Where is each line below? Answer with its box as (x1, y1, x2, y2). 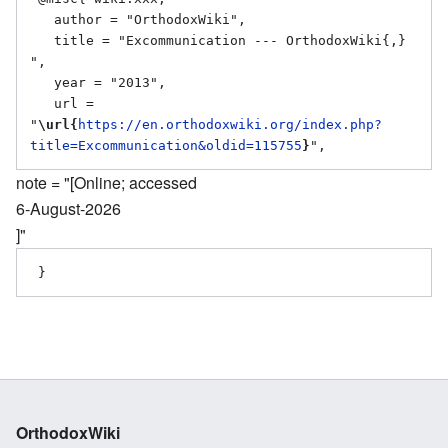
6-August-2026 (16, 197, 121, 221)
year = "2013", (30, 75, 54, 91)
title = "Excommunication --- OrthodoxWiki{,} (30, 33, 54, 49)
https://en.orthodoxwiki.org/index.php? (78, 117, 382, 133)
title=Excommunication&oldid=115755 (30, 138, 302, 154)
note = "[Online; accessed (16, 171, 197, 195)
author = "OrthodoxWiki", (30, 12, 54, 28)
